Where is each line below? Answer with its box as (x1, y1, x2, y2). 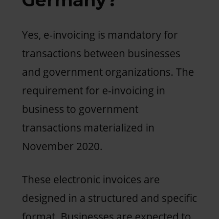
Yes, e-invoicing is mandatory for (22, 27, 178, 42)
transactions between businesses (22, 46, 180, 60)
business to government (22, 102, 138, 116)
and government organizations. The (22, 65, 194, 79)
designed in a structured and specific (22, 191, 197, 205)
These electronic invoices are (22, 172, 160, 186)
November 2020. (22, 139, 103, 153)
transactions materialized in (22, 120, 154, 134)
